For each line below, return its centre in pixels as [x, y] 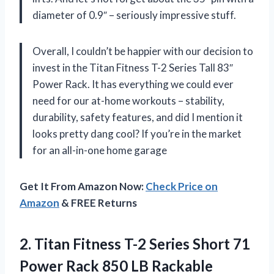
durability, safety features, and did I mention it [138, 117]
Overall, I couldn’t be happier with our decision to [143, 51]
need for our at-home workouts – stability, [128, 100]
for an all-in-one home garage [100, 150]
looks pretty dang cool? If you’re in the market [137, 133]
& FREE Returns [98, 202]
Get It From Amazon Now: [83, 186]
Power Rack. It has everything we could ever [133, 84]
